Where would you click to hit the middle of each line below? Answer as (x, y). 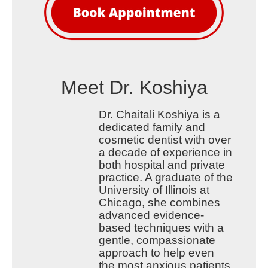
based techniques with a (161, 228)
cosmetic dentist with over (165, 140)
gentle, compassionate (157, 240)
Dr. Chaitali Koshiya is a (159, 115)
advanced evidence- (151, 215)
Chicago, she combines (159, 203)
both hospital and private (162, 165)
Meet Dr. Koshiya (134, 88)
